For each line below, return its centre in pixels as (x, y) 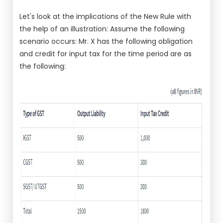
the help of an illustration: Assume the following (102, 29)
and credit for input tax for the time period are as (106, 54)
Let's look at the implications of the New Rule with (106, 16)
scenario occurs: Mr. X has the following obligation (106, 41)
